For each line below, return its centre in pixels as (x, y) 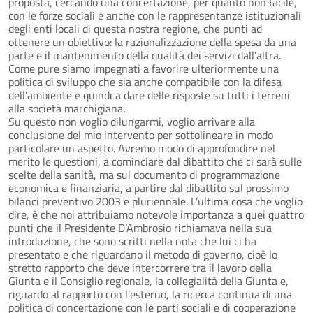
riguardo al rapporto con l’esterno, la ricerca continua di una (150, 294)
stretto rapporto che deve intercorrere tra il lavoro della (140, 267)
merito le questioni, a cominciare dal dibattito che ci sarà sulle (155, 161)
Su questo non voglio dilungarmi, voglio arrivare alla (132, 121)
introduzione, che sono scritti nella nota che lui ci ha (132, 241)
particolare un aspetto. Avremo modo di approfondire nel (142, 148)
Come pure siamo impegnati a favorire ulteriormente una (144, 68)
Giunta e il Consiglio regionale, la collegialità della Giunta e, (148, 281)
